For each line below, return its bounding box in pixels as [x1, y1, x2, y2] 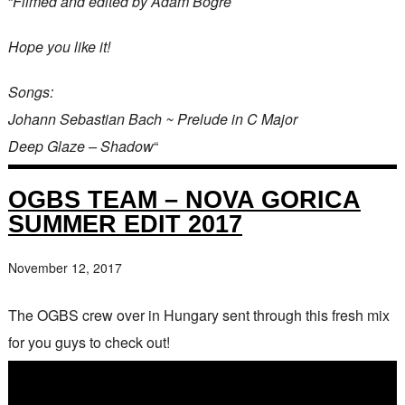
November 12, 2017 [7, 258, 122, 277]
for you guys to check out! [7, 331, 170, 353]
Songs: [7, 80, 53, 102]
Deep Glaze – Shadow [7, 135, 154, 156]
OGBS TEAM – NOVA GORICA [7, 184, 361, 213]
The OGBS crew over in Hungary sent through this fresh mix [7, 304, 390, 325]
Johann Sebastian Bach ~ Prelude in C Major [7, 108, 297, 129]
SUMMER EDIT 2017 [7, 209, 242, 238]
